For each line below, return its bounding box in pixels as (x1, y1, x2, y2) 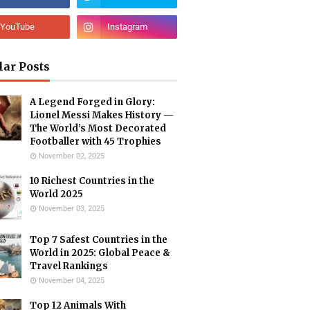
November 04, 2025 (39, 276, 104, 285)
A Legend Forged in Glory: (30, 96, 155, 108)
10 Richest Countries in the (30, 175, 154, 187)
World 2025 (30, 188, 83, 200)
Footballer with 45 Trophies (30, 136, 161, 147)
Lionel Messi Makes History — (30, 109, 174, 121)
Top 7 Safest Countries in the (30, 234, 167, 246)
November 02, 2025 (39, 152, 104, 161)
